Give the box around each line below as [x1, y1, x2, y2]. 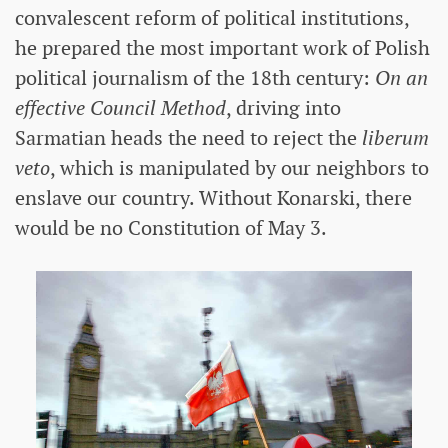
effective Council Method [15, 94, 226, 121]
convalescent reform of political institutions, [15, 4, 409, 31]
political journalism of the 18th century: [15, 64, 375, 91]
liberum [362, 124, 429, 151]
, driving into [226, 94, 341, 121]
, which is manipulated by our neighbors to [50, 154, 429, 181]
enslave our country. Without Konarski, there [15, 184, 412, 211]
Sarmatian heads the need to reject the [15, 124, 362, 151]
